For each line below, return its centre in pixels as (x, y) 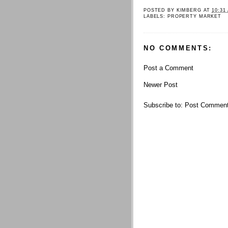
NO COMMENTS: (178, 48)
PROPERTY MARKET (194, 16)
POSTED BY (160, 10)
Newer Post (161, 84)
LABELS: (155, 16)
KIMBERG (189, 10)
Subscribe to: (164, 105)
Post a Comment (168, 68)
